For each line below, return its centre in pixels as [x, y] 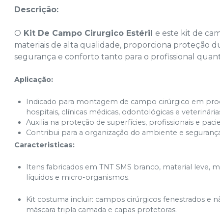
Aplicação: [34, 80]
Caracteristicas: [45, 145]
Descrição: [38, 10]
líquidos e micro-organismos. [78, 178]
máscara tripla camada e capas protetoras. [102, 210]
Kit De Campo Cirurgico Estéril [88, 33]
